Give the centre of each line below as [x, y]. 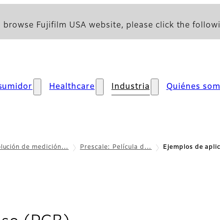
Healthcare [72, 87]
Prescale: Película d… [116, 147]
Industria [130, 87]
